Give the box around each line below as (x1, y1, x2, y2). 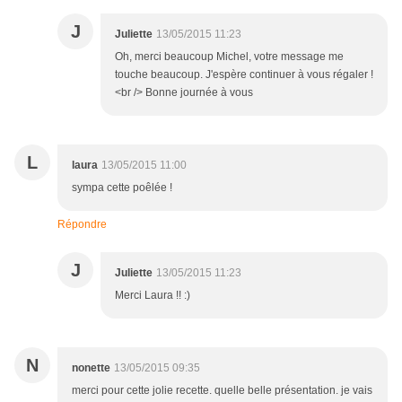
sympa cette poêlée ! (72, 181, 172, 195)
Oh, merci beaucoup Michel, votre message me (115, 50, 344, 64)
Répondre (57, 218, 107, 232)
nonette (72, 362, 110, 375)
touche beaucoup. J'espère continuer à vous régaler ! (115, 68, 373, 82)
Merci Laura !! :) (115, 289, 190, 302)
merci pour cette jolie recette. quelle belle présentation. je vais (72, 384, 372, 398)
